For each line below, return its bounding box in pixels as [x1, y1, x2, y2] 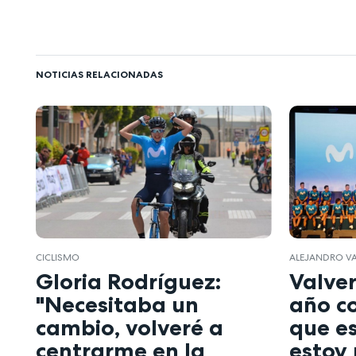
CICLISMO [36, 250, 79, 264]
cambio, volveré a [36, 314, 223, 342]
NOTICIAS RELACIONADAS [36, 68, 163, 80]
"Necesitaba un [36, 291, 199, 319]
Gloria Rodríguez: [36, 268, 221, 296]
